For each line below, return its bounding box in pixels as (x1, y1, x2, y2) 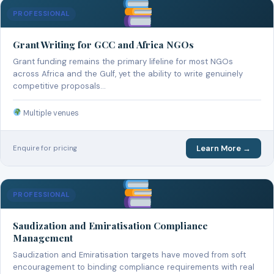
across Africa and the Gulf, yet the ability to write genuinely (13, 68, 243, 79)
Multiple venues (21, 108, 80, 118)
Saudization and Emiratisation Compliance (13, 219, 208, 232)
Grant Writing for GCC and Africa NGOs (13, 37, 194, 51)
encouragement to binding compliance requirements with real (13, 262, 254, 273)
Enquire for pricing (13, 144, 77, 153)
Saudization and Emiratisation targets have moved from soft (13, 250, 246, 261)
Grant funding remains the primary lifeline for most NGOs (13, 56, 233, 67)
